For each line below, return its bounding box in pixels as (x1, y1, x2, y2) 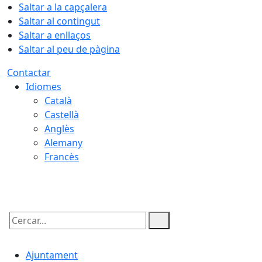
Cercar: (6, 224, 38, 237)
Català (44, 94, 72, 107)
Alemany (44, 136, 82, 149)
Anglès (44, 122, 74, 135)
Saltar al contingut (19, 15, 100, 27)
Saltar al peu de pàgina (19, 43, 120, 56)
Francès (44, 150, 79, 163)
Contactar (7, 66, 51, 79)
